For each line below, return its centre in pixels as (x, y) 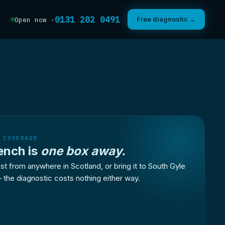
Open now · (35, 19)
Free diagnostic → (166, 19)
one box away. (83, 151)
